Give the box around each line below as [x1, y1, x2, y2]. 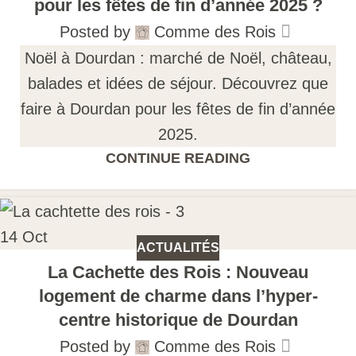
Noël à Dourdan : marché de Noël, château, [24, 49, 332, 68]
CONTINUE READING [106, 150, 250, 167]
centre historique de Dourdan [58, 310, 298, 331]
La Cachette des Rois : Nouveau [48, 262, 308, 283]
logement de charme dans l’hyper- [38, 286, 318, 307]
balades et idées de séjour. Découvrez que [28, 75, 328, 93]
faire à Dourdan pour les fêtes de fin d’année [21, 100, 335, 118]
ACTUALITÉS [137, 241, 219, 255]
